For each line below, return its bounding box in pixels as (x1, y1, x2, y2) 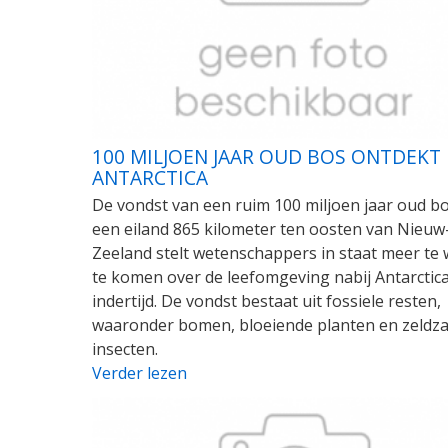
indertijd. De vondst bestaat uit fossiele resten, (92, 289, 441, 312)
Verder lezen (92, 361, 187, 384)
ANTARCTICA (92, 163, 208, 191)
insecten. (92, 337, 158, 360)
